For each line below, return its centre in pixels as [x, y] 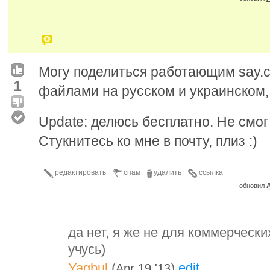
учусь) [87, 249]
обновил [253, 185]
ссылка [211, 172]
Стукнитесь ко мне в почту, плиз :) [148, 141]
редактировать [80, 172]
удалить [168, 172]
